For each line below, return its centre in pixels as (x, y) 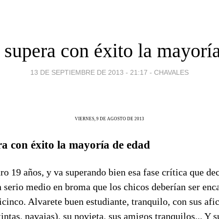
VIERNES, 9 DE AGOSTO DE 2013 (109, 119)
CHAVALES (171, 72)
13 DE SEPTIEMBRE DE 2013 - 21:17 (89, 72)
